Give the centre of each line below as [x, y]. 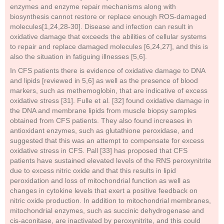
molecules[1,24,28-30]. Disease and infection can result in [101, 26]
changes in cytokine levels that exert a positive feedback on [104, 190]
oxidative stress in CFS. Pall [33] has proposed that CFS [99, 150]
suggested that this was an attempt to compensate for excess [107, 140]
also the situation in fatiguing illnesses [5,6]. [78, 56]
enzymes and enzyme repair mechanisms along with [93, 6]
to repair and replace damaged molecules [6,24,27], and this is [109, 46]
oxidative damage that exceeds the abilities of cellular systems [108, 36]
